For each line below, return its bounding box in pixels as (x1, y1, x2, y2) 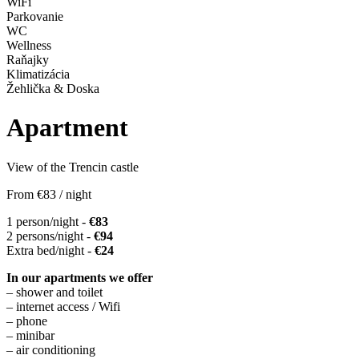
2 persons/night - (6, 228, 94, 243)
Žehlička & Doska (6, 81, 99, 95)
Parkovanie (6, 9, 63, 23)
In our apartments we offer (6, 270, 153, 284)
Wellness (6, 38, 51, 52)
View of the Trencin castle (6, 159, 139, 174)
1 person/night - (6, 214, 89, 228)
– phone (6, 313, 47, 328)
